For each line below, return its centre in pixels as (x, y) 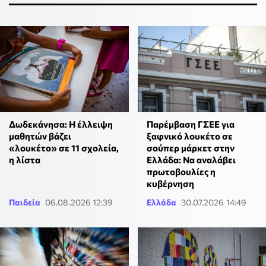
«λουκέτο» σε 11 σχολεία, (64, 148)
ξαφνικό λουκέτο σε (189, 136)
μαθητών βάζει (40, 136)
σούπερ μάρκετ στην (190, 148)
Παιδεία (25, 202)
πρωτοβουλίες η (181, 171)
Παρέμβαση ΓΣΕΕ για (190, 124)
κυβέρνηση (170, 183)
